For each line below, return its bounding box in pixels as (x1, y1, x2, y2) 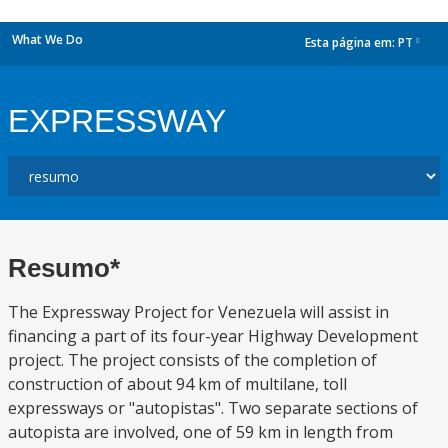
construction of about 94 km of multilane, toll (8, 373, 347, 395)
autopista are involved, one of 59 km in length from (8, 421, 393, 443)
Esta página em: (305, 34, 398, 52)
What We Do (12, 31, 83, 48)
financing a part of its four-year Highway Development (8, 325, 418, 347)
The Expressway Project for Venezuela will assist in (8, 301, 389, 323)
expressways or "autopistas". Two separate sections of (8, 397, 418, 419)
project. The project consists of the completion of (8, 349, 377, 371)
